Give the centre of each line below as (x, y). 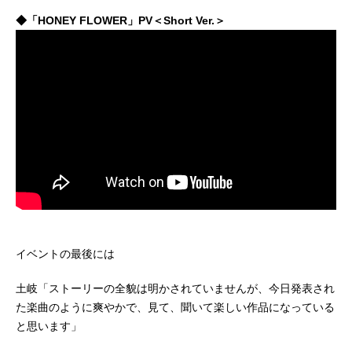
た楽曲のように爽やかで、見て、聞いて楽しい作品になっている (175, 308)
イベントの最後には (65, 254)
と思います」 (49, 326)
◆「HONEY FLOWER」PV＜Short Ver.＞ (121, 20)
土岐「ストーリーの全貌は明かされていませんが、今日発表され (175, 289)
